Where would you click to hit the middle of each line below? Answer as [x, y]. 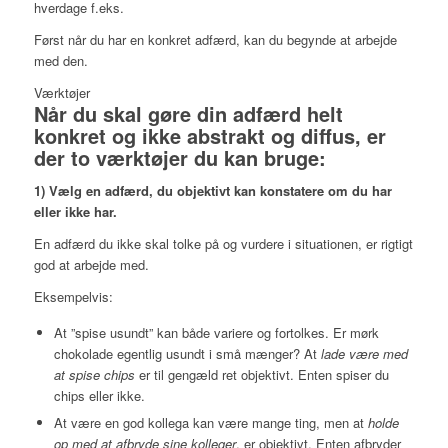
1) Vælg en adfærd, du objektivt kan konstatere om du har [212, 191]
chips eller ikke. [99, 395]
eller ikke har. [75, 212]
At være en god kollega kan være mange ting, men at [210, 422]
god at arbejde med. [91, 265]
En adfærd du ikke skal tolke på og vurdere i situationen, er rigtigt [223, 244]
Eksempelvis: [73, 297]
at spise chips [94, 374]
